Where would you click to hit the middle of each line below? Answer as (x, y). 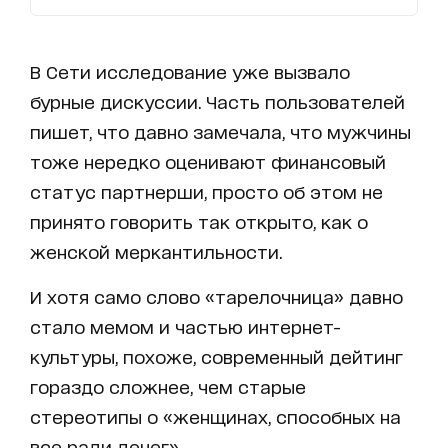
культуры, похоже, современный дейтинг (216, 355)
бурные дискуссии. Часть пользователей (217, 100)
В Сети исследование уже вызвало (190, 70)
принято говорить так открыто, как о (199, 220)
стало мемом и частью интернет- (185, 325)
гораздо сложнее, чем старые (168, 385)
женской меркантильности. (156, 250)
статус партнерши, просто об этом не (206, 190)
